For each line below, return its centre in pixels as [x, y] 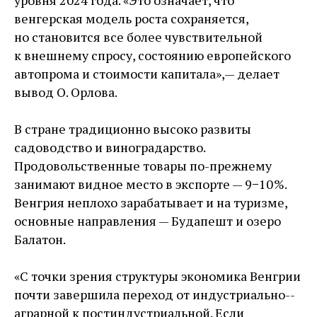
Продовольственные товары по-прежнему [143, 166]
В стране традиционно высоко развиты [133, 129]
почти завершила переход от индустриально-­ [155, 295]
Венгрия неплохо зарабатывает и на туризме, [151, 203]
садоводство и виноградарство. [110, 148]
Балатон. [40, 240]
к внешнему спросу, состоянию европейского [152, 56]
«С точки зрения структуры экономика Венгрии [157, 276]
